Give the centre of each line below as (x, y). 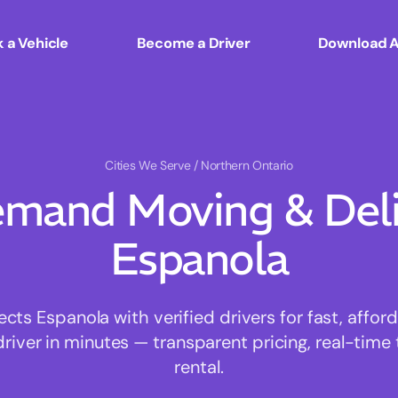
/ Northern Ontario (243, 166)
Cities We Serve (149, 166)
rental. (199, 367)
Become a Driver (193, 43)
